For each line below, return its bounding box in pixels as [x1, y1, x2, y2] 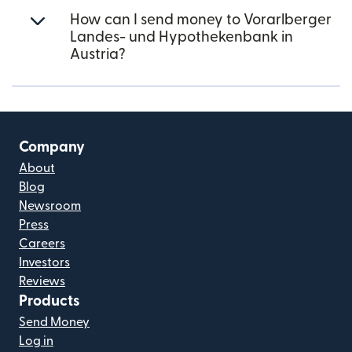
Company [19, 140, 85, 155]
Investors [19, 256, 70, 269]
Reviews [19, 275, 65, 288]
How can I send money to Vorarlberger [70, 13, 332, 27]
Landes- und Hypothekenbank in [70, 30, 293, 45]
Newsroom [19, 200, 81, 212]
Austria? [70, 47, 126, 62]
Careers [19, 237, 65, 250]
